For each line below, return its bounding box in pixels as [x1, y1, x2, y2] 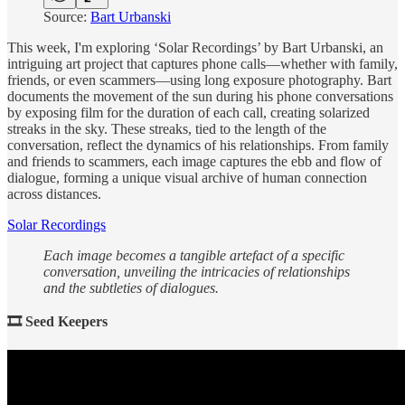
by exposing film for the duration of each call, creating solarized [7, 105, 370, 121]
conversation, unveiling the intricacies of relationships [43, 264, 350, 280]
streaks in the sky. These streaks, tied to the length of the [7, 121, 326, 137]
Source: [43, 9, 90, 25]
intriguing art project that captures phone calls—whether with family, [7, 56, 398, 72]
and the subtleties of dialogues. [43, 280, 219, 297]
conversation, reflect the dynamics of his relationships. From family [7, 137, 389, 154]
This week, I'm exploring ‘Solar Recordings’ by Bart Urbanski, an [7, 40, 383, 56]
